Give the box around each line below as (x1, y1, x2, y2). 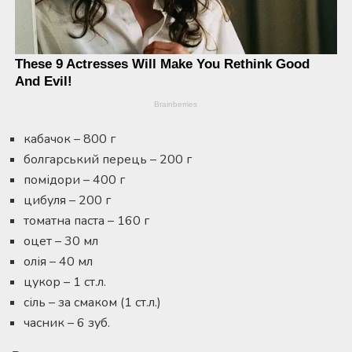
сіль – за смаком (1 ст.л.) (24, 293, 161, 311)
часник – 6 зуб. (24, 313, 110, 332)
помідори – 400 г (24, 170, 125, 189)
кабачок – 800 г (24, 130, 115, 148)
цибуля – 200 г (24, 191, 111, 209)
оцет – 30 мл (24, 232, 98, 250)
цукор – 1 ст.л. (24, 273, 106, 291)
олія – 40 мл (24, 252, 93, 270)
